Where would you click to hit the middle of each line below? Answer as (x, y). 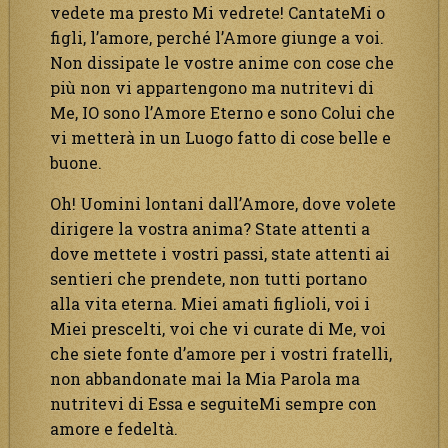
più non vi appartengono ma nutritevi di (212, 87)
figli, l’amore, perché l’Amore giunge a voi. (217, 37)
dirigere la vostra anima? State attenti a (210, 228)
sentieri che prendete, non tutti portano (208, 278)
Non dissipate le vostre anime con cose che (222, 62)
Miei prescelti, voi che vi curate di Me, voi (218, 328)
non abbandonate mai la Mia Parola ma (205, 378)
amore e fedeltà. (114, 428)
